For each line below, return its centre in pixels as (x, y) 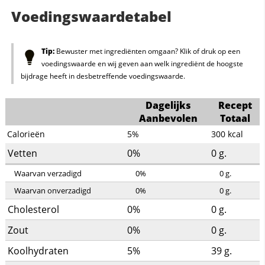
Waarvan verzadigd (48, 173)
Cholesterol (33, 209)
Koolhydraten (38, 251)
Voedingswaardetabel (91, 16)
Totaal (235, 118)
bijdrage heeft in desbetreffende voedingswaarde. (103, 76)
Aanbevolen (169, 118)
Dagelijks (169, 105)
